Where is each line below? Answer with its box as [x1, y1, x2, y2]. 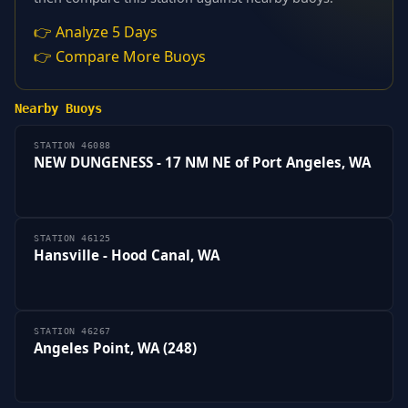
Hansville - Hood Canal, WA [34, 245, 219, 264]
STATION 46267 [34, 325, 111, 336]
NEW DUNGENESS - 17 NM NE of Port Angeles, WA [34, 153, 371, 172]
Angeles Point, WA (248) [34, 338, 197, 357]
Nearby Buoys [15, 100, 102, 116]
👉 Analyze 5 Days [34, 21, 158, 42]
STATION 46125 [34, 232, 111, 243]
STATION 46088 [34, 140, 111, 151]
